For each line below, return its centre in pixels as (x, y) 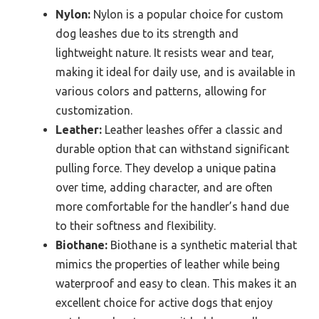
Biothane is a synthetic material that (202, 245)
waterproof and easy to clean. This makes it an (176, 283)
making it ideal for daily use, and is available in (176, 72)
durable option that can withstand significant (172, 148)
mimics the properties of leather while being (168, 264)
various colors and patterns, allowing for (161, 91)
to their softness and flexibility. (136, 225)
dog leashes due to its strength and (147, 33)
